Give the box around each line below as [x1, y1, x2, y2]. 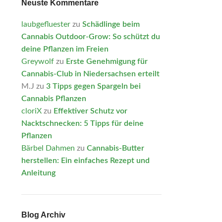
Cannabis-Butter [86, 144, 144, 152]
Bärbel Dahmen [21, 144, 75, 152]
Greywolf [21, 57, 54, 65]
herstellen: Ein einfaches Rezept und [21, 157, 150, 165]
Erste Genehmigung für [65, 57, 148, 65]
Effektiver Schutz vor [53, 107, 127, 115]
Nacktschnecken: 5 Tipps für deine [21, 119, 144, 127]
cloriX [21, 107, 42, 115]
